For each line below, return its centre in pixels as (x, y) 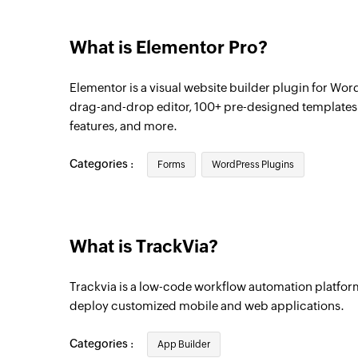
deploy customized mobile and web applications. (207, 306)
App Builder (184, 344)
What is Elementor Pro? (169, 48)
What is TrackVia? (144, 247)
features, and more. (123, 126)
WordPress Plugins (253, 165)
